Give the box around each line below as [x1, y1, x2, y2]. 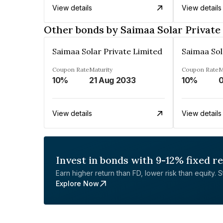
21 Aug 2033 [89, 75, 136, 85]
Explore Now [56, 179, 99, 188]
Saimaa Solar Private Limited [52, 46, 162, 56]
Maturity [89, 66, 112, 73]
